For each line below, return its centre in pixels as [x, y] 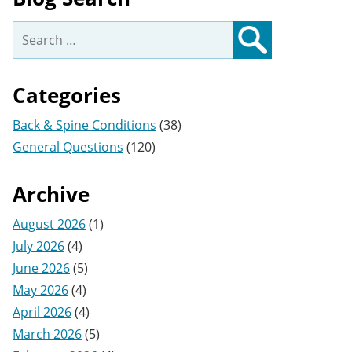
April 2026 [42, 312]
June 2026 [41, 268]
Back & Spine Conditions [84, 125]
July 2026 [38, 246]
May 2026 [40, 290]
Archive [51, 194]
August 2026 [49, 224]
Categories [67, 95]
